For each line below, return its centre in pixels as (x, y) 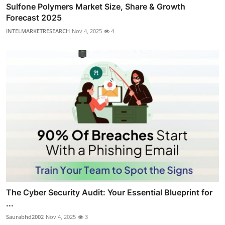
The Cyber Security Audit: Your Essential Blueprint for (109, 192)
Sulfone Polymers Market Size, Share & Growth (96, 6)
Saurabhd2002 (25, 216)
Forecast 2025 (34, 17)
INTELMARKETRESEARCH (38, 31)
